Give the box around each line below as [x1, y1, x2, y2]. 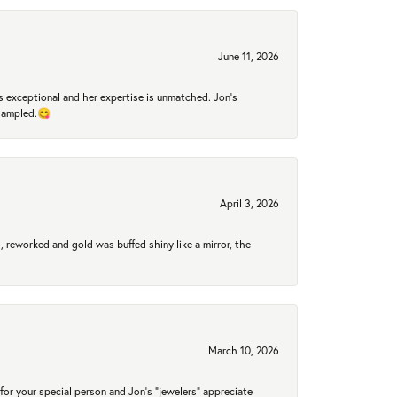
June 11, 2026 [218, 49, 279, 64]
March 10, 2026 [208, 343, 279, 358]
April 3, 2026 [220, 196, 279, 211]
